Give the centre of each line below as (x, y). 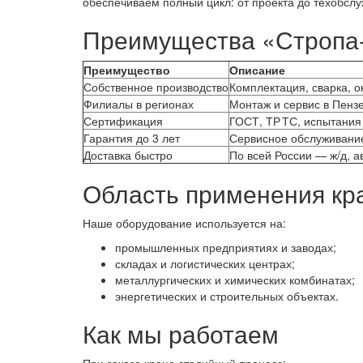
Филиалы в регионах (139, 103)
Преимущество (127, 69)
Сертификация (123, 120)
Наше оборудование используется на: (184, 222)
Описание (257, 69)
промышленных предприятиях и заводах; (226, 247)
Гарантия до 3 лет (132, 137)
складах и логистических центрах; (205, 263)
